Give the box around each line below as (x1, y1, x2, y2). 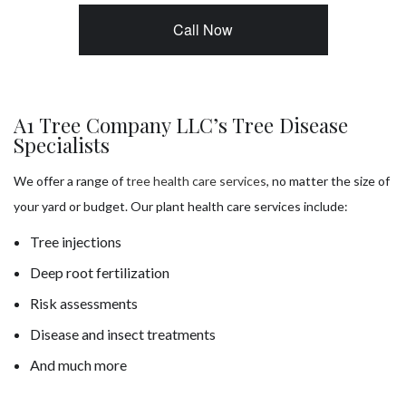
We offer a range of (14, 173, 126, 189)
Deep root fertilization (29, 264, 169, 282)
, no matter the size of (266, 173, 390, 189)
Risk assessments (29, 295, 138, 313)
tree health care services (126, 173, 266, 189)
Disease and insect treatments (29, 325, 216, 343)
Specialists (14, 131, 110, 159)
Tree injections (29, 233, 121, 251)
